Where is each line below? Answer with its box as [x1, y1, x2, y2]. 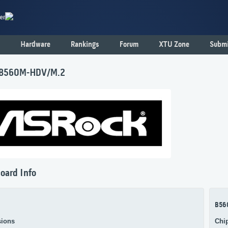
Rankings [71, 40, 99, 49]
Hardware [20, 40, 50, 49]
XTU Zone [159, 40, 189, 49]
